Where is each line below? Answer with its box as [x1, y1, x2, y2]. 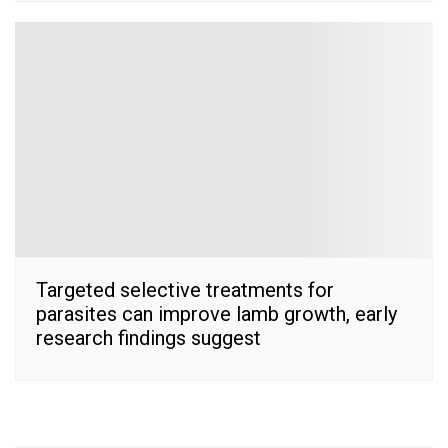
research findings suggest [36, 325, 261, 350]
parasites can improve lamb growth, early [36, 301, 397, 326]
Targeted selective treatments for [36, 277, 334, 302]
